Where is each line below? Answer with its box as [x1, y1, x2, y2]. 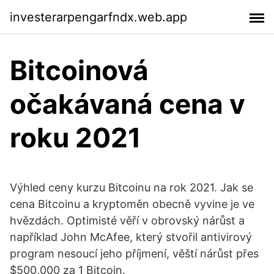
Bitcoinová [10, 54, 149, 87]
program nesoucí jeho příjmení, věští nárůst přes [10, 247, 259, 260]
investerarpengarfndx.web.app [10, 9, 187, 24]
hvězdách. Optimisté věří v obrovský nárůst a [10, 214, 245, 227]
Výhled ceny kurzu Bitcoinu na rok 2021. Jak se [10, 181, 253, 194]
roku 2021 [10, 121, 141, 154]
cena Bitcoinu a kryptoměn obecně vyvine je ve [10, 198, 254, 210]
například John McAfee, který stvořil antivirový [10, 231, 252, 243]
